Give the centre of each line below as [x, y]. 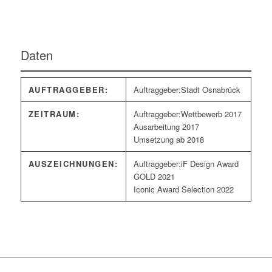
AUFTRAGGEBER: [68, 90]
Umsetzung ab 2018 [168, 140]
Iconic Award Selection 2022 [183, 189]
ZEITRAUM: [54, 114]
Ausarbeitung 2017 [166, 127]
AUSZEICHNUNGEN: [73, 164]
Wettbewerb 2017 [211, 114]
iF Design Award [209, 164]
